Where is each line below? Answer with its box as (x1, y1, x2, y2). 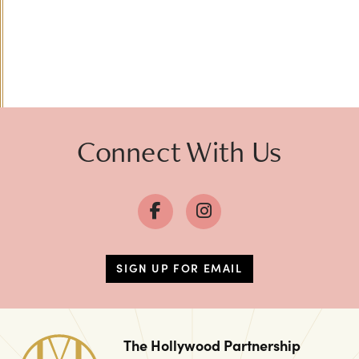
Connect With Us (76, 131, 283, 171)
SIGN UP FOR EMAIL (116, 260, 243, 276)
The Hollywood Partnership (123, 335, 301, 355)
